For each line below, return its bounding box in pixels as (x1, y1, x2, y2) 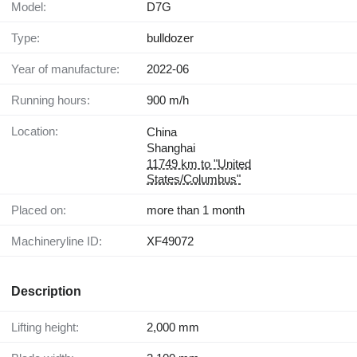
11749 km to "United (147, 157, 251, 171)
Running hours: (20, 93, 90, 108)
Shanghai (147, 141, 195, 155)
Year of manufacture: (18, 62, 120, 76)
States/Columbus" (147, 172, 241, 186)
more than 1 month (147, 203, 245, 218)
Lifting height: (18, 320, 79, 335)
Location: (18, 124, 58, 139)
